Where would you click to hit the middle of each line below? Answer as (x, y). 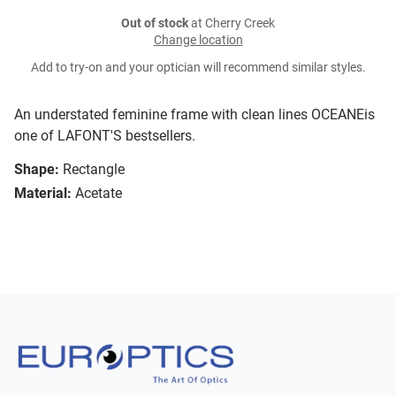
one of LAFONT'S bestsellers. (105, 136)
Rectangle (94, 170)
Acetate (99, 194)
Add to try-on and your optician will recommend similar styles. (198, 68)
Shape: (37, 170)
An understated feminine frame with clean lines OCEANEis (194, 115)
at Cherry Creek (232, 24)
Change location (198, 41)
